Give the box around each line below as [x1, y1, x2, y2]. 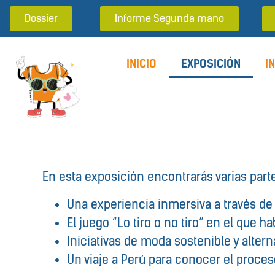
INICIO [126, 57, 157, 71]
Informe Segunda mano [114, 12, 224, 25]
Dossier [25, 12, 58, 25]
